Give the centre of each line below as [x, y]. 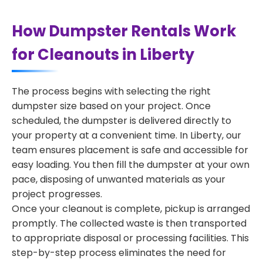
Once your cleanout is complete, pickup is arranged [131, 209]
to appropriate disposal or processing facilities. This [130, 238]
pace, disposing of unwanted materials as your [119, 179]
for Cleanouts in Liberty [103, 55]
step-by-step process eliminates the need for [119, 253]
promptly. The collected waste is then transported [129, 223]
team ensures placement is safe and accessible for [130, 150]
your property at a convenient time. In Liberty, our [127, 135]
